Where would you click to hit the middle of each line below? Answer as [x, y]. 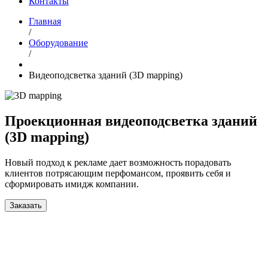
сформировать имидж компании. [72, 184]
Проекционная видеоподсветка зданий [131, 121]
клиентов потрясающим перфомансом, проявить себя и [118, 173]
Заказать [26, 205]
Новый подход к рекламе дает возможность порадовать [118, 162]
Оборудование [58, 43]
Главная [45, 21]
